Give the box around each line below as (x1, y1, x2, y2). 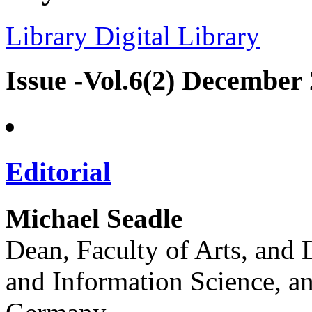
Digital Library (88, 20, 260, 51)
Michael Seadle (6, 203, 182, 233)
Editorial (6, 157, 111, 187)
